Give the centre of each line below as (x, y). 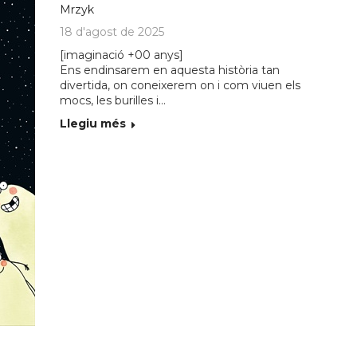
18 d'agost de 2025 (112, 32)
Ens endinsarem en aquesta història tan (170, 70)
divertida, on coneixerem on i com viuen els (180, 85)
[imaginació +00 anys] (122, 55)
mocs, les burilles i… (113, 100)
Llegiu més (93, 124)
